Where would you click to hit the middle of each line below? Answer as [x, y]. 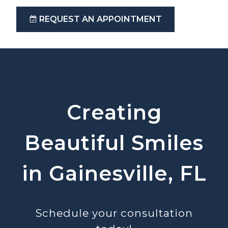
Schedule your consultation [114, 213]
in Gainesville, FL [114, 173]
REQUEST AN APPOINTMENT [101, 19]
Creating [114, 112]
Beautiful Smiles [114, 143]
